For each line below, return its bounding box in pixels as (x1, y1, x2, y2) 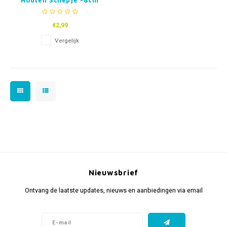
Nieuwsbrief (88, 167, 139, 177)
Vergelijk (54, 36, 79, 45)
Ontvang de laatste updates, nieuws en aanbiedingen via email (24, 185, 203, 195)
